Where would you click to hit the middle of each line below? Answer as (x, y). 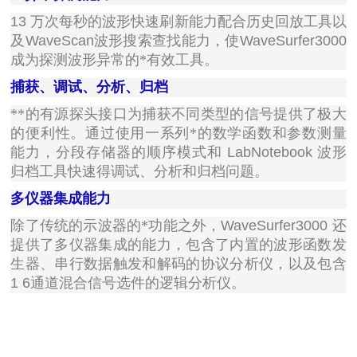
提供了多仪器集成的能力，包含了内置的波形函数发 (178, 245)
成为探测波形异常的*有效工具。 (115, 60)
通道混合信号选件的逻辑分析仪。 (138, 283)
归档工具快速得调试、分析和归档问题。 (140, 172)
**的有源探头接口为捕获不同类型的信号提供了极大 (178, 114)
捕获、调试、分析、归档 (90, 87)
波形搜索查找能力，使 (167, 41)
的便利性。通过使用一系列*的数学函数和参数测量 (178, 133)
